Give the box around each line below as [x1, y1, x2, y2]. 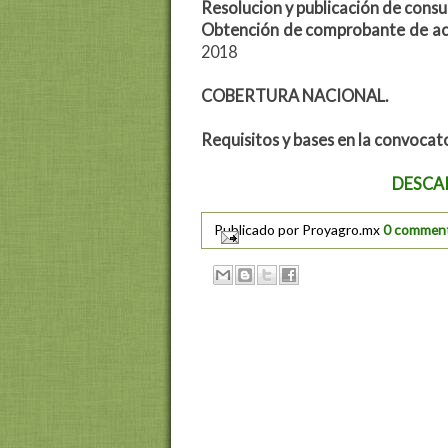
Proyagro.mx [302, 221, 383, 239]
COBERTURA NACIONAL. [201, 86, 388, 106]
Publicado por [214, 221, 302, 239]
